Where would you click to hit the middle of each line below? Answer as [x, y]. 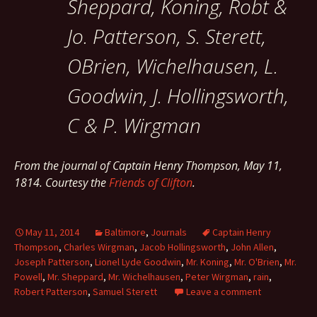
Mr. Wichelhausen [144, 277]
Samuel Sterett [125, 292]
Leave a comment [224, 292]
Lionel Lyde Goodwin [138, 262]
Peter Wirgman [217, 277]
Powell [28, 277]
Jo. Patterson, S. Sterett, [167, 36]
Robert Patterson [51, 292]
